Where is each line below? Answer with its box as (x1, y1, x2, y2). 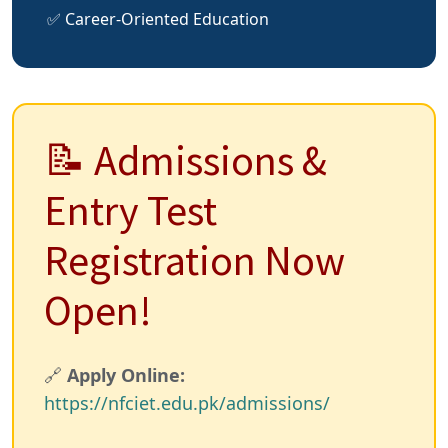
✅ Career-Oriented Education (47, 7, 269, 30)
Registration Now (44, 233, 345, 286)
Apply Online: (67, 362, 185, 387)
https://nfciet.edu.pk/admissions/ (44, 390, 330, 415)
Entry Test (44, 183, 217, 236)
